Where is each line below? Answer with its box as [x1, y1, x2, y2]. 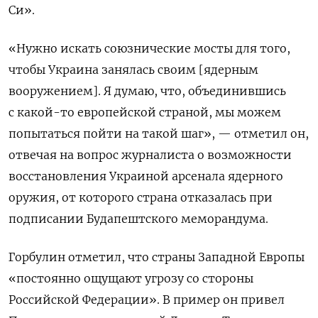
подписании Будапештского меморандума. [9, 211, 268, 226]
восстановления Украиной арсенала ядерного [9, 168, 283, 183]
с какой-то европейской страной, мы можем [9, 104, 281, 119]
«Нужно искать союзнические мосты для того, [9, 40, 290, 55]
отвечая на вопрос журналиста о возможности [9, 147, 292, 162]
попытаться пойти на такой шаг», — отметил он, [9, 126, 309, 141]
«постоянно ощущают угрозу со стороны [9, 270, 253, 285]
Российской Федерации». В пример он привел [9, 292, 285, 307]
